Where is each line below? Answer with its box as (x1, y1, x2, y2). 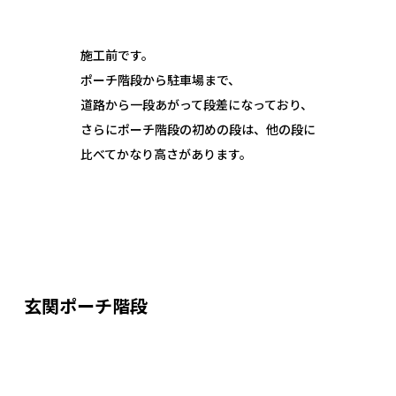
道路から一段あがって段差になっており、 (80, 95, 313, 113)
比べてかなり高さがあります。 (80, 144, 252, 163)
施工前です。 (80, 45, 154, 64)
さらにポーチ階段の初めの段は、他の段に (80, 119, 316, 138)
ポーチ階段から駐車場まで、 (80, 70, 240, 88)
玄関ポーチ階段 (24, 292, 148, 318)
